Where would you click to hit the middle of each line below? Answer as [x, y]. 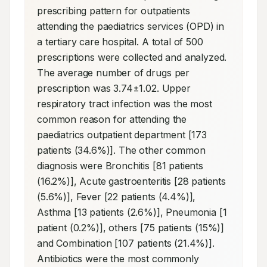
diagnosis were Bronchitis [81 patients [120, 166]
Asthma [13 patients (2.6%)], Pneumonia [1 [132, 212]
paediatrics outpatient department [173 [122, 135]
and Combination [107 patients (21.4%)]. [126, 243]
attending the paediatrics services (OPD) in [131, 26]
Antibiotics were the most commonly [118, 259]
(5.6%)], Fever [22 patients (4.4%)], [117, 197]
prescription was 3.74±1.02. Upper [114, 88]
